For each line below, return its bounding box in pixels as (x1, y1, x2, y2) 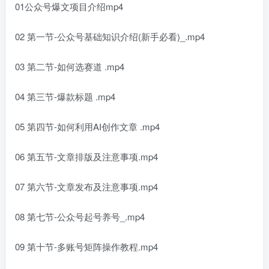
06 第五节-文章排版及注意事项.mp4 (15, 150, 158, 163)
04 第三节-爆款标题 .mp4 (15, 90, 115, 103)
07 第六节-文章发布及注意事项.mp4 (15, 180, 158, 193)
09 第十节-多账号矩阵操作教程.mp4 (15, 240, 158, 253)
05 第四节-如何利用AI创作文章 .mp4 (15, 120, 160, 133)
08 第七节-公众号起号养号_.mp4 (15, 210, 145, 223)
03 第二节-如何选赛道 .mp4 (15, 60, 124, 73)
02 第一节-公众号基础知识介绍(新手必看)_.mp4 (15, 30, 205, 43)
